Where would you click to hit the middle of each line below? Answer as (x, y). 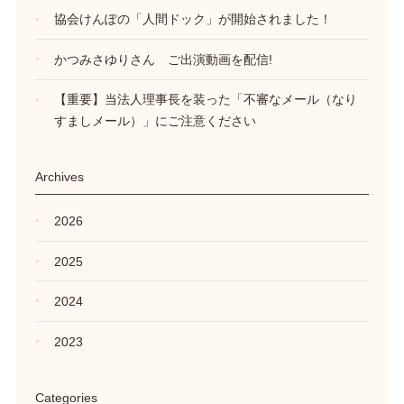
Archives (59, 177)
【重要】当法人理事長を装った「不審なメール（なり (205, 100)
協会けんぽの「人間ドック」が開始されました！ (193, 19)
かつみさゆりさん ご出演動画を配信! (163, 59)
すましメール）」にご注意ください (155, 121)
